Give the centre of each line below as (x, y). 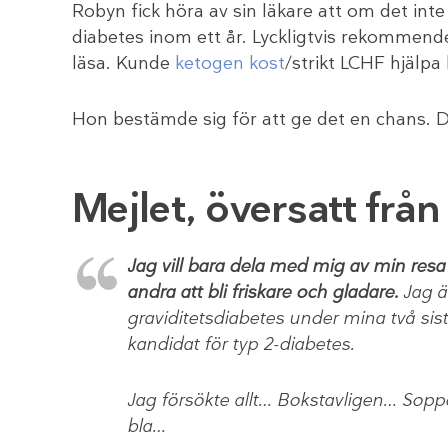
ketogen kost (230, 62)
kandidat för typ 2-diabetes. (240, 344)
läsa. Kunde (123, 62)
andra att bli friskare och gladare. (262, 292)
